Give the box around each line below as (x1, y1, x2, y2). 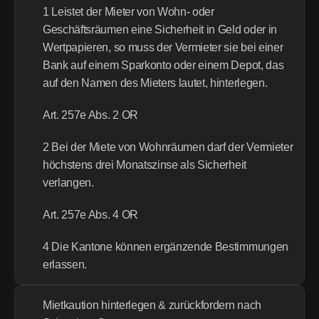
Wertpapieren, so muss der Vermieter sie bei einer (43, 41, 283, 53)
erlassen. (43, 258, 88, 271)
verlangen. (43, 177, 94, 189)
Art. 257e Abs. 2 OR (43, 109, 138, 121)
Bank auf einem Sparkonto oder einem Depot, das (43, 59, 284, 71)
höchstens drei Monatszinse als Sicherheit (43, 159, 246, 171)
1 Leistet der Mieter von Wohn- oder (43, 6, 214, 18)
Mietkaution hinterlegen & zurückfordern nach (43, 299, 261, 311)
